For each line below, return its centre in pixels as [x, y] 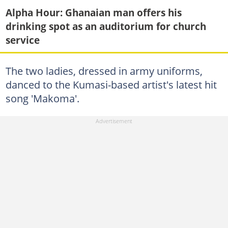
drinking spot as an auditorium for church [106, 26]
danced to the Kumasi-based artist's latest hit [111, 84]
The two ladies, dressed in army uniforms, [104, 71]
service [22, 40]
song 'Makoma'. [42, 98]
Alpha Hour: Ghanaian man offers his [93, 12]
